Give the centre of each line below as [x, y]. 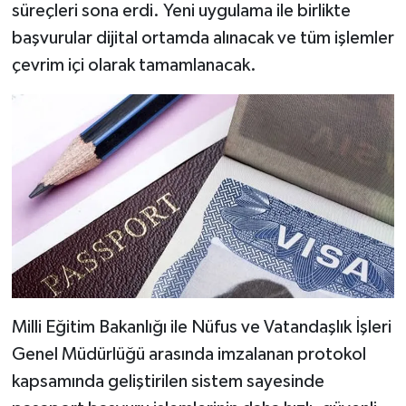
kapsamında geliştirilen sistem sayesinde [168, 382]
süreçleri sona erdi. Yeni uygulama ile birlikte [181, 11]
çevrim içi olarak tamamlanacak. [134, 66]
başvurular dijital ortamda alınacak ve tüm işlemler [203, 39]
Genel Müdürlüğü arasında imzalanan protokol [188, 355]
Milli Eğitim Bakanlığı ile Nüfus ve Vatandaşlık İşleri [201, 328]
